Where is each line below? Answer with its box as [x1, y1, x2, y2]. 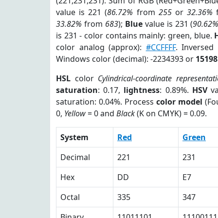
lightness [124, 85, 160, 95]
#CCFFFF [145, 42, 176, 53]
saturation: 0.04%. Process [56, 96, 157, 107]
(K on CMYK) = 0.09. [135, 108, 207, 119]
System [60, 132, 89, 143]
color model [156, 96, 203, 107]
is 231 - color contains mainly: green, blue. [56, 30, 215, 41]
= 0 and [86, 108, 116, 119]
